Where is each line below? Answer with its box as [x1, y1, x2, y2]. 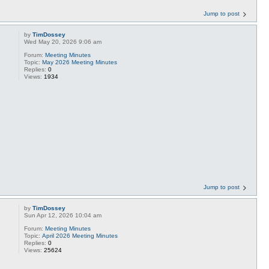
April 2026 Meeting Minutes [42, 232, 118, 239]
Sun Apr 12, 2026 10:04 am [24, 212, 102, 219]
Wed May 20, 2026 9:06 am [24, 38, 102, 45]
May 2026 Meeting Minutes [42, 58, 118, 65]
